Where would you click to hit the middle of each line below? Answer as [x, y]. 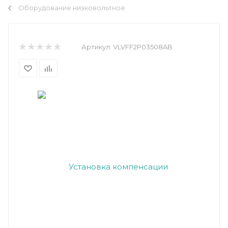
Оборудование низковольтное [72, 8]
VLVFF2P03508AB [143, 47]
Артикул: [96, 47]
